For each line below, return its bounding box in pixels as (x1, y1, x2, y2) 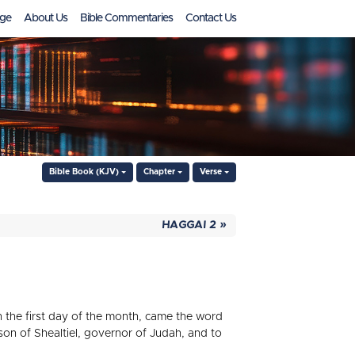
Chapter (143, 168, 176, 176)
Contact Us (185, 13, 236, 24)
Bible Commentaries (80, 13, 173, 24)
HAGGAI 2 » (161, 219, 227, 231)
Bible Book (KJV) (49, 168, 120, 176)
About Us (24, 13, 67, 24)
